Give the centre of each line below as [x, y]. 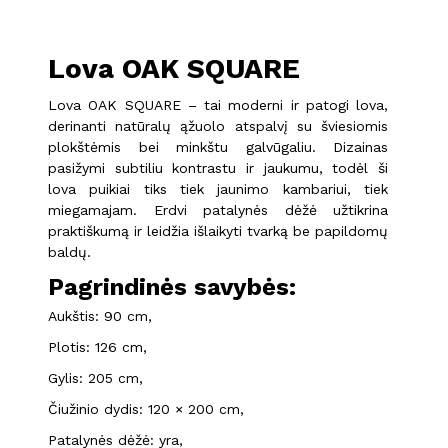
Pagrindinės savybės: [172, 286]
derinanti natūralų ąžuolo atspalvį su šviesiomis [218, 125]
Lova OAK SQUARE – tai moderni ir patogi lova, [218, 104]
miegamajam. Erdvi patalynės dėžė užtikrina [218, 209]
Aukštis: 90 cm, [100, 315]
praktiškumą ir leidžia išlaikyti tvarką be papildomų [218, 230]
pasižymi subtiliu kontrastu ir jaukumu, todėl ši [218, 167]
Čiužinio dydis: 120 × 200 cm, [146, 408]
